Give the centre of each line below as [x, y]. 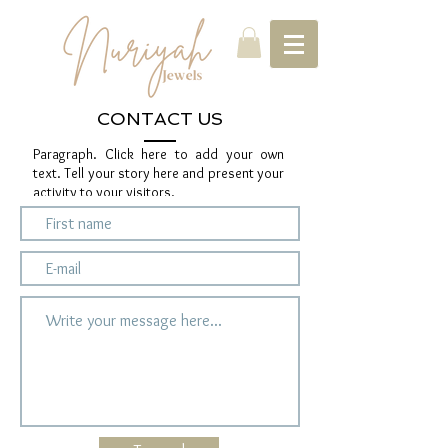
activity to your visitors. [104, 192]
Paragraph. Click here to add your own [158, 154]
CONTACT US [160, 119]
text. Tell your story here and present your [158, 173]
